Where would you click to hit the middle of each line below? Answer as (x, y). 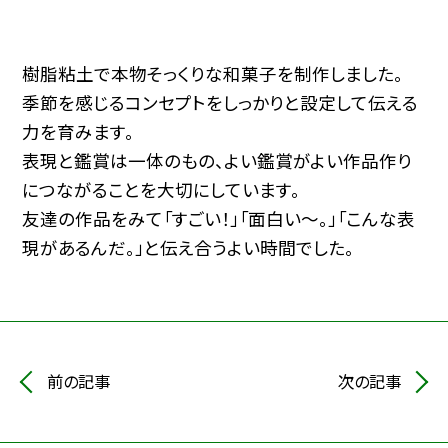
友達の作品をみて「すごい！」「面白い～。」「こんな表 (219, 219)
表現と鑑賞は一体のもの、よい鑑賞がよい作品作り (217, 161)
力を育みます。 (78, 132)
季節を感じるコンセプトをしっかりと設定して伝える (220, 103)
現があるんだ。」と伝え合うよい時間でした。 (188, 248)
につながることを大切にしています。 (161, 190)
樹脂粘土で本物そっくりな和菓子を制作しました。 (213, 74)
